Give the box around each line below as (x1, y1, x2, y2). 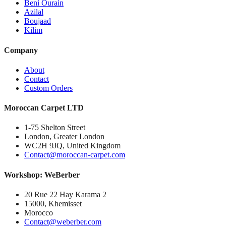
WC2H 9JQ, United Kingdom (24, 141, 121, 150)
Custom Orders (24, 83, 73, 92)
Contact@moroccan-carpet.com (24, 150, 125, 159)
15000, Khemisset (24, 199, 82, 208)
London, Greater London (24, 132, 104, 141)
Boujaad (24, 17, 51, 26)
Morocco (24, 208, 53, 217)
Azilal (24, 8, 43, 17)
